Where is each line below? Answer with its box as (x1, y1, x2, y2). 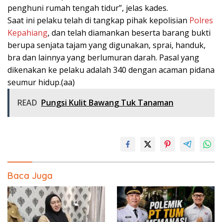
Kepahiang (7, 27, 48, 38)
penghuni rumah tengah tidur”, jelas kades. (7, 2, 168, 13)
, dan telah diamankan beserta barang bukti (48, 27, 211, 38)
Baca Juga (7, 169, 53, 181)
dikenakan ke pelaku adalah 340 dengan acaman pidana (7, 64, 215, 75)
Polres (189, 14, 213, 26)
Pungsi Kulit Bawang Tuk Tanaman (41, 97, 173, 108)
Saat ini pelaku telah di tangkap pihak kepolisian (7, 14, 189, 26)
